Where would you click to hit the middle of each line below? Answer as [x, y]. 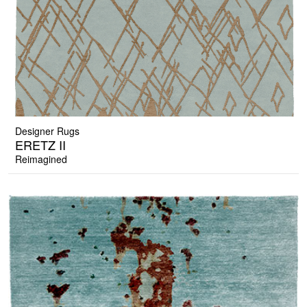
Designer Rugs [47, 131]
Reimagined [41, 159]
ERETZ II [40, 145]
